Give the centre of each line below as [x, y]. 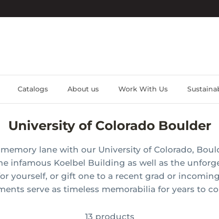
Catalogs [33, 89]
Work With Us [143, 89]
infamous [32, 163]
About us [83, 89]
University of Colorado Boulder [109, 126]
